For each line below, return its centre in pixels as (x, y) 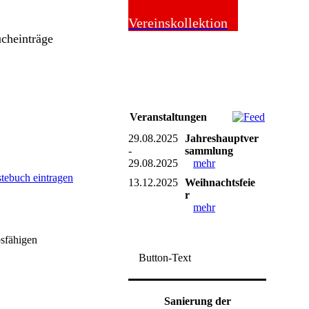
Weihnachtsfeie (220, 182)
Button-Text (165, 258)
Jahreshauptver (222, 138)
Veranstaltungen (168, 117)
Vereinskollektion (178, 23)
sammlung (209, 151)
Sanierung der (197, 301)
